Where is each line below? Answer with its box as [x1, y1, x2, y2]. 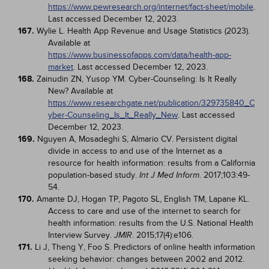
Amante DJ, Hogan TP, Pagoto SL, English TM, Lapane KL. [37, 194, 249, 204]
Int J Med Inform [139, 171, 199, 180]
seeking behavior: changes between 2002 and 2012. [48, 254, 244, 264]
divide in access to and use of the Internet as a [48, 146, 222, 156]
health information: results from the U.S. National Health [48, 218, 253, 228]
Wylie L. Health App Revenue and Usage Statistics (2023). [37, 26, 250, 36]
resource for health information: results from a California [48, 158, 255, 168]
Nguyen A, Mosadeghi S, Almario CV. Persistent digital [37, 134, 237, 144]
